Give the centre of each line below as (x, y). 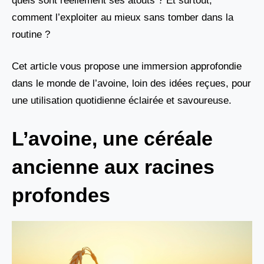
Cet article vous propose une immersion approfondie (127, 67)
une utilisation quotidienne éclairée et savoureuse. (122, 101)
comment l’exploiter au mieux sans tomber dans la (123, 17)
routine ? (31, 34)
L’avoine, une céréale (112, 138)
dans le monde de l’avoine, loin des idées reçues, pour (131, 84)
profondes (61, 195)
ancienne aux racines (113, 166)
